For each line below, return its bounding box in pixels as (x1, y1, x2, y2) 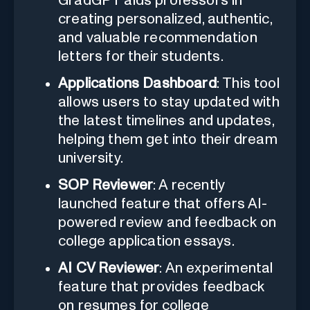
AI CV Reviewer (58, 261, 160, 276)
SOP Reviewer (58, 178, 154, 193)
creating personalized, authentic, (58, 12, 272, 27)
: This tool (216, 76, 280, 91)
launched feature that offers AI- (58, 197, 268, 212)
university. (58, 151, 123, 166)
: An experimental (159, 261, 273, 276)
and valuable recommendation (58, 30, 257, 46)
